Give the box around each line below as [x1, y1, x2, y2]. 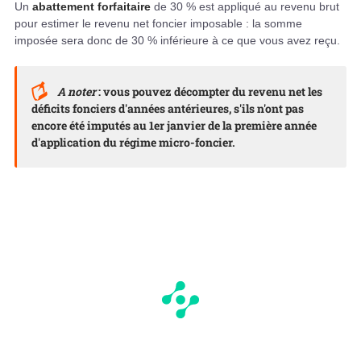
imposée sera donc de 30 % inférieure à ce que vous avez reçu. [15, 34, 340, 48]
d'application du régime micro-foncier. [31, 135, 235, 151]
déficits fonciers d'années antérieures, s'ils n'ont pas [31, 101, 304, 117]
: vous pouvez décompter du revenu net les [98, 84, 323, 100]
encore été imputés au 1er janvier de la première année [31, 118, 317, 134]
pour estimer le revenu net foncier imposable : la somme [15, 17, 302, 31]
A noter [57, 84, 99, 100]
